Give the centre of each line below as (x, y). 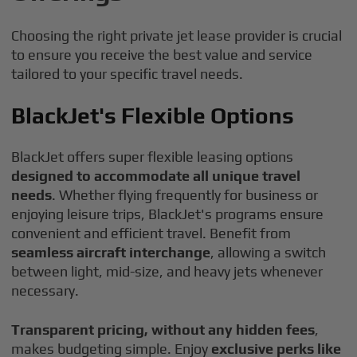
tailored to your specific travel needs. (127, 74)
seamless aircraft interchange (111, 252)
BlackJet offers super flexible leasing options (153, 157)
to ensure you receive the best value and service (162, 55)
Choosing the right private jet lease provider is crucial (177, 35)
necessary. (45, 290)
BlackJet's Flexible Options (153, 116)
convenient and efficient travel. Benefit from (151, 233)
